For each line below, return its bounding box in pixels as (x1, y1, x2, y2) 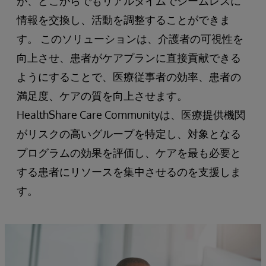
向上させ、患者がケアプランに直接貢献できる (17, 50, 241, 64)
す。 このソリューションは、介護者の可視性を (17, 31, 243, 45)
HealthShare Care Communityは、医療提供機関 (17, 107, 245, 121)
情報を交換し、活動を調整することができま (17, 12, 230, 26)
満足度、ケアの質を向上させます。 (17, 88, 188, 102)
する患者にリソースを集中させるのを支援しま (17, 164, 241, 178)
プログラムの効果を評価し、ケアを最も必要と (17, 145, 241, 159)
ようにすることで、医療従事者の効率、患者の (17, 69, 241, 83)
